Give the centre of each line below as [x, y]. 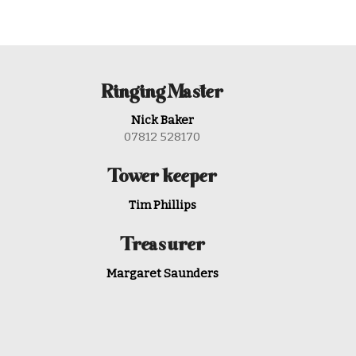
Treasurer [162, 246]
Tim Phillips [162, 205]
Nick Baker [162, 120]
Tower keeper [162, 178]
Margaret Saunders [162, 273]
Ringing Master [162, 93]
